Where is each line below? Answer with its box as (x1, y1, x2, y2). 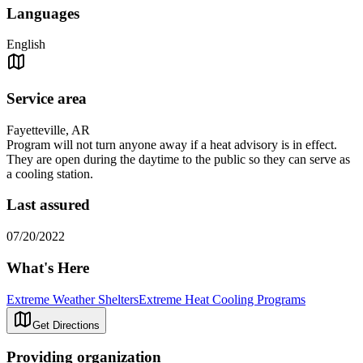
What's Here (6, 258, 89, 276)
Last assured (6, 196, 90, 214)
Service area (6, 90, 87, 108)
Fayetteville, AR (6, 122, 90, 137)
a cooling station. (6, 166, 93, 181)
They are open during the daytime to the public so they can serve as (6, 152, 350, 166)
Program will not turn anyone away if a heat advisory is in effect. (6, 137, 337, 152)
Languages (6, 4, 79, 22)
